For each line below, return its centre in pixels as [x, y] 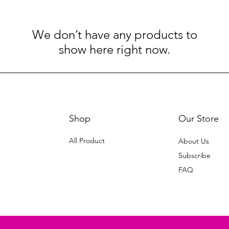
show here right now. [114, 49]
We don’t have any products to [114, 35]
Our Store [198, 119]
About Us [193, 141]
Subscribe [194, 155]
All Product [87, 141]
